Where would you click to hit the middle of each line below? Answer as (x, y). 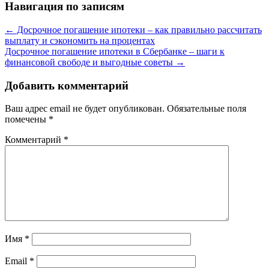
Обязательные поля (207, 109)
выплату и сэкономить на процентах (80, 40)
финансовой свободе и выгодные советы (90, 62)
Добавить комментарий (67, 85)
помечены (27, 119)
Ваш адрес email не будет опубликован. (85, 109)
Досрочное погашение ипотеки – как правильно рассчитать (138, 29)
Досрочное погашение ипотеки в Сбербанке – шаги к (115, 51)
